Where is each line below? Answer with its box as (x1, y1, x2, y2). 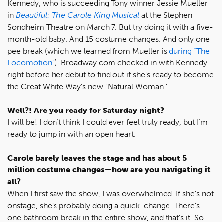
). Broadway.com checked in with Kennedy (55, 58, 207, 67)
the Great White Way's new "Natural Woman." (7, 82, 168, 91)
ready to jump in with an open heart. (7, 129, 136, 139)
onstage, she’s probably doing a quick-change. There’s (7, 201, 200, 210)
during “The (169, 46, 210, 55)
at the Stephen (139, 10, 192, 20)
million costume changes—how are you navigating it (7, 165, 211, 174)
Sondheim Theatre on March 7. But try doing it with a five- (7, 22, 213, 32)
